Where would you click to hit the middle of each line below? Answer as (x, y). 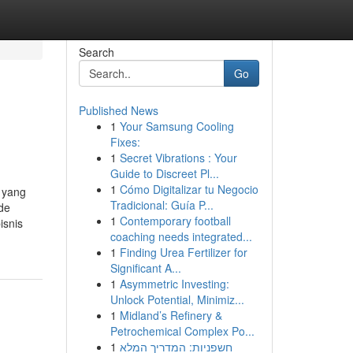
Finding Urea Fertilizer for (183, 252)
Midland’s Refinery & (171, 315)
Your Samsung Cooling (176, 126)
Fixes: (125, 142)
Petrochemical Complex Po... (182, 331)
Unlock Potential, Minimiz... (177, 299)
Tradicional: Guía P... (162, 205)
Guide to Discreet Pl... (164, 173)
